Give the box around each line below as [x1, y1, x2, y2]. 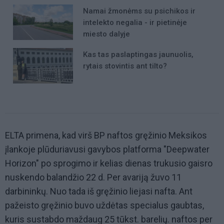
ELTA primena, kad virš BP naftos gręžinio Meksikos [5, 130, 207, 141]
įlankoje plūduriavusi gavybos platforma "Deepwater [5, 144, 209, 155]
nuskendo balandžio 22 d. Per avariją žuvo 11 [5, 172, 181, 183]
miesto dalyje [83, 29, 130, 38]
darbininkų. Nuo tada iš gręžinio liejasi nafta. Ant [5, 186, 192, 197]
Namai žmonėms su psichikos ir [83, 6, 195, 15]
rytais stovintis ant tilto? [83, 61, 167, 70]
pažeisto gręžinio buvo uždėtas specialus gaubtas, [5, 200, 204, 211]
